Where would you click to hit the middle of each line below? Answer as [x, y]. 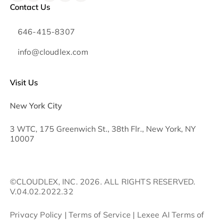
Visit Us [24, 83]
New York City [36, 106]
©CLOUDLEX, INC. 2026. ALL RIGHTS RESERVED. [103, 182]
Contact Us [30, 7]
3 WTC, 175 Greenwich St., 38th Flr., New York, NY [103, 129]
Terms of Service [100, 215]
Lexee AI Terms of [170, 215]
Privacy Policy [36, 215]
